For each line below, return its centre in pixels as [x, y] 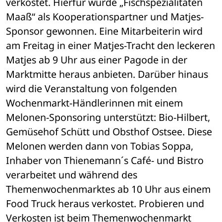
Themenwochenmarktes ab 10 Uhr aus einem [108, 189]
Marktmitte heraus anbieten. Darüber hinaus [107, 74]
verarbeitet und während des [72, 175]
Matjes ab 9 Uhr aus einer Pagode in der [97, 60]
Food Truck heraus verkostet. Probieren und [105, 204]
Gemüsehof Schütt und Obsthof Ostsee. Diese [109, 132]
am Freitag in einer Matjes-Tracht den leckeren [111, 46]
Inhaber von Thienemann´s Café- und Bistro [105, 161]
